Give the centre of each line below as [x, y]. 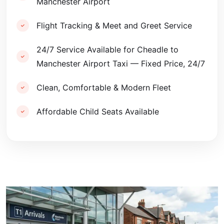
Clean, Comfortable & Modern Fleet [104, 87]
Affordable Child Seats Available [98, 111]
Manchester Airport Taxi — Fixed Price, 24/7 [121, 63]
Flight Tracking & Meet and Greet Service [114, 25]
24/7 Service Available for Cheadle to [107, 49]
